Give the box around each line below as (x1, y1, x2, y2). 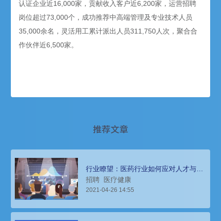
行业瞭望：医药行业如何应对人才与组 (86, 164, 204, 173)
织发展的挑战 (86, 171, 128, 180)
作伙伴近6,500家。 (19, 41, 78, 49)
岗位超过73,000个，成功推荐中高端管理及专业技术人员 (19, 13, 193, 22)
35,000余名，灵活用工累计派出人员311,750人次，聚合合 (19, 27, 198, 36)
